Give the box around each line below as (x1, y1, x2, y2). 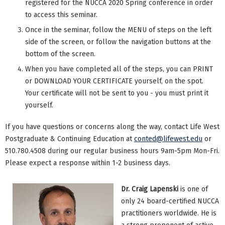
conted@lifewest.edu (134, 135, 202, 144)
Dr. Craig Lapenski (121, 185, 178, 194)
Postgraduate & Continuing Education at (5, 135, 134, 144)
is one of (178, 185, 208, 194)
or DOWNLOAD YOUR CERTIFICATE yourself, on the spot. (25, 76, 205, 85)
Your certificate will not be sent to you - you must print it (25, 88, 208, 97)
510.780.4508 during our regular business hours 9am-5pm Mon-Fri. (5, 147, 219, 156)
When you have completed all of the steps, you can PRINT (25, 64, 213, 73)
